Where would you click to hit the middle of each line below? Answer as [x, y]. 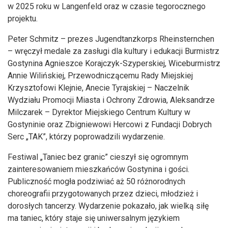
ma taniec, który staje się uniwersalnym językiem [94, 218]
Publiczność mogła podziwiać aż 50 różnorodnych [96, 182]
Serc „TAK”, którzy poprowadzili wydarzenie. [86, 137]
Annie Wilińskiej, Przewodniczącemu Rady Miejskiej [100, 76]
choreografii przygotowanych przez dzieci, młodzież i [103, 194]
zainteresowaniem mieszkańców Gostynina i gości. [98, 169]
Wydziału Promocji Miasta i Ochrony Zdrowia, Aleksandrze [111, 100]
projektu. [23, 19]
